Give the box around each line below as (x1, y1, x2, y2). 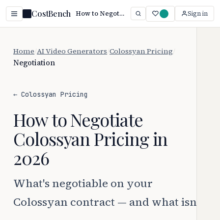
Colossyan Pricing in (13, 127, 168, 150)
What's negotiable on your (13, 175, 153, 191)
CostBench (31, 8, 71, 19)
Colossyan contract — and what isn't (13, 194, 202, 210)
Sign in (188, 9, 208, 18)
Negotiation (13, 58, 55, 68)
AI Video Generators (37, 46, 107, 56)
